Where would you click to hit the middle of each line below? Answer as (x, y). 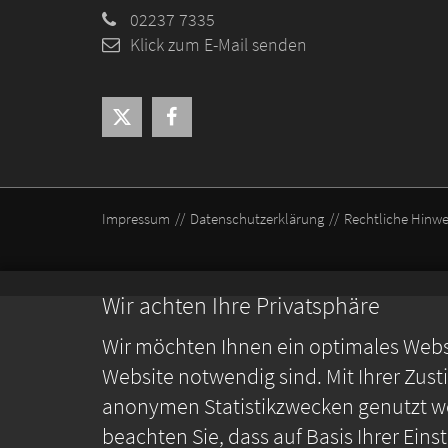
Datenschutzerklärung (257, 219)
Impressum (136, 219)
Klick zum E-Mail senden (218, 45)
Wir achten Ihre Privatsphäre (241, 305)
